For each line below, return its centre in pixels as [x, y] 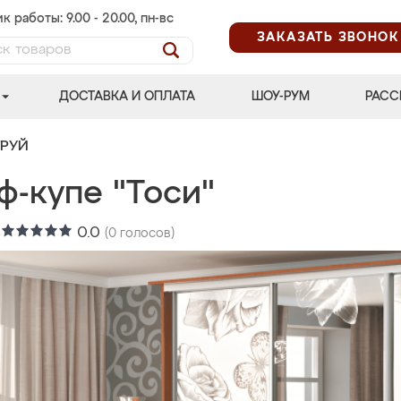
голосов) [145, 234]
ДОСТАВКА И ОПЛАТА [128, 97]
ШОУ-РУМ [280, 97]
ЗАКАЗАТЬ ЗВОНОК [328, 37]
